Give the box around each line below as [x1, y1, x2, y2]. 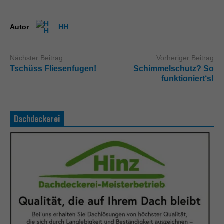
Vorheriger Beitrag [156, 53, 214, 62]
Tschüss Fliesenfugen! [10, 64, 96, 73]
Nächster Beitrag [10, 53, 63, 62]
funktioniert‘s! [161, 74, 214, 83]
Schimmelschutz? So [133, 64, 214, 73]
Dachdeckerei [14, 113, 60, 125]
